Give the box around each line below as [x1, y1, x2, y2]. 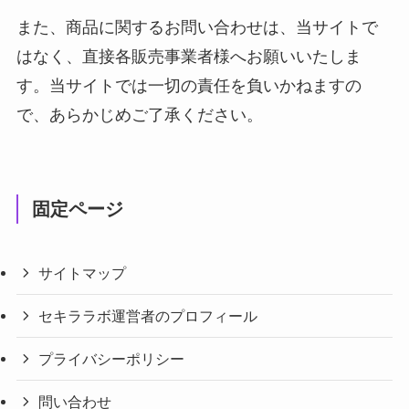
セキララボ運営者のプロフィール [38, 307, 258, 324]
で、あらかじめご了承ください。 [16, 105, 263, 124]
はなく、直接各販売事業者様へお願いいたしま [16, 47, 362, 66]
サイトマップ [38, 264, 127, 281]
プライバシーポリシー [38, 351, 185, 368]
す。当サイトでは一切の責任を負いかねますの [16, 76, 362, 95]
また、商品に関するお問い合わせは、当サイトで [16, 17, 378, 37]
